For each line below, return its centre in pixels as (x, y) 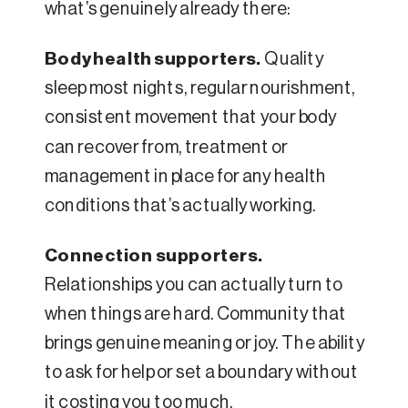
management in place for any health (186, 177)
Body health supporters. (154, 60)
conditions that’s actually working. (181, 206)
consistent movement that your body (191, 118)
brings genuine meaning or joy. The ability (205, 344)
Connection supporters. (154, 256)
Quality (294, 60)
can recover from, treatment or (167, 148)
